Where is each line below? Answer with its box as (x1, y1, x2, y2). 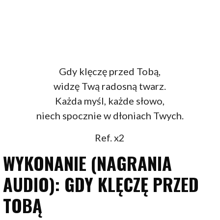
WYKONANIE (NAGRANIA (3, 150, 172, 176)
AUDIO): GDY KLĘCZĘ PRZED (3, 171, 199, 197)
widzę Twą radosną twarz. (54, 80, 166, 92)
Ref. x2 (95, 132, 125, 144)
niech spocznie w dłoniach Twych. (36, 110, 184, 122)
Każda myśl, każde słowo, (55, 95, 165, 107)
